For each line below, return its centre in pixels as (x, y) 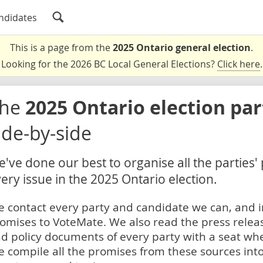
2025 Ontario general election (182, 48)
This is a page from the (61, 48)
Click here (238, 64)
